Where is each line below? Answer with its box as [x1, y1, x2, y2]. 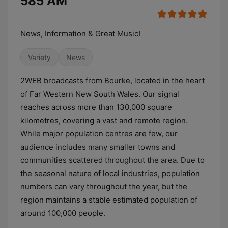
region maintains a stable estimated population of [20, 195, 197, 205]
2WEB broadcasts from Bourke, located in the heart [20, 76, 205, 85]
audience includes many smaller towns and [20, 142, 175, 152]
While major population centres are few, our [20, 129, 178, 138]
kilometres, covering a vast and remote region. [20, 116, 188, 125]
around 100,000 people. [20, 208, 105, 218]
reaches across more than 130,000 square [20, 102, 172, 112]
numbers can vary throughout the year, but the [20, 182, 187, 191]
